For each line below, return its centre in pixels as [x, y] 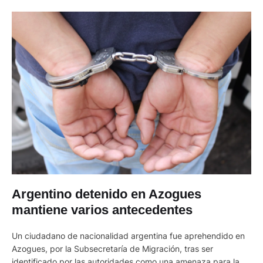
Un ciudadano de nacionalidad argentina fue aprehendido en [128, 235]
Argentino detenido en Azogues [107, 194]
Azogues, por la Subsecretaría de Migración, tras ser [112, 248]
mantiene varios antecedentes [102, 210]
